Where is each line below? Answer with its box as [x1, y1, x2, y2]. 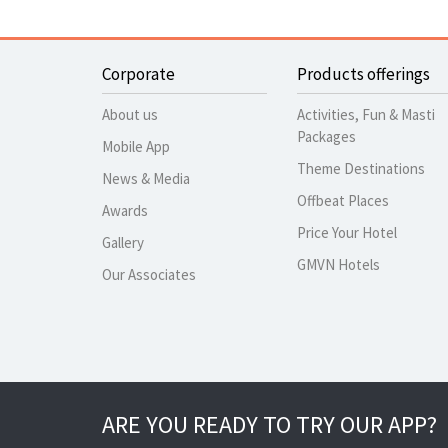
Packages [297, 127, 356, 146]
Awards [102, 201, 148, 220]
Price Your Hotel [297, 223, 397, 242]
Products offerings [297, 63, 430, 85]
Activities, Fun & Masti [297, 105, 435, 124]
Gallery [102, 233, 144, 252]
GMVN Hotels [297, 255, 380, 274]
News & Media [102, 169, 190, 188]
